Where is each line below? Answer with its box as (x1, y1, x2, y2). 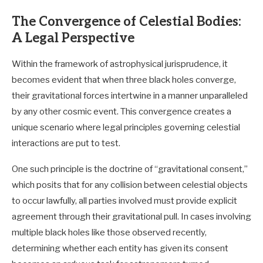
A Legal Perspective (12, 31, 134, 46)
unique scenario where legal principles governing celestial (12, 122, 240, 133)
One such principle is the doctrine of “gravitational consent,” (12, 164, 248, 175)
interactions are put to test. (12, 138, 120, 149)
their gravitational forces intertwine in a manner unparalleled (12, 90, 248, 102)
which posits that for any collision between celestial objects (12, 180, 248, 191)
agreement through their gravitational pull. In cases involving (12, 211, 251, 222)
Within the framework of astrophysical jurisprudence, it (12, 59, 228, 70)
